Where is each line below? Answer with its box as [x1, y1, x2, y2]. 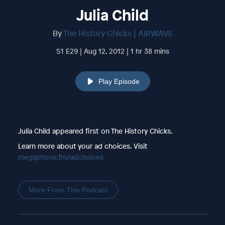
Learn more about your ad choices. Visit [18, 141, 148, 151]
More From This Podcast [28, 185, 107, 194]
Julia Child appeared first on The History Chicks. [18, 126, 173, 136]
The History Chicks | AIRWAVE [63, 27, 173, 39]
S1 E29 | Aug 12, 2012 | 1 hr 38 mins [56, 46, 169, 56]
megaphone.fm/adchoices [18, 152, 103, 162]
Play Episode [98, 77, 140, 85]
